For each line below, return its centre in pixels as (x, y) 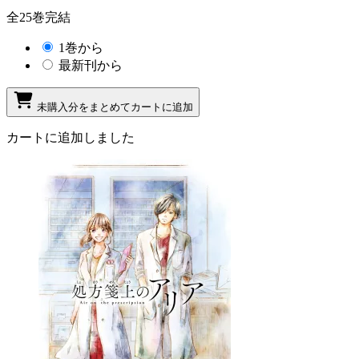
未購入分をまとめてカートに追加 (115, 107)
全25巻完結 (38, 17)
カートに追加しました (71, 137)
